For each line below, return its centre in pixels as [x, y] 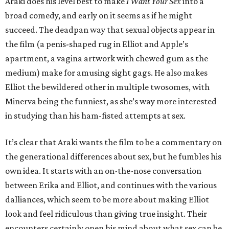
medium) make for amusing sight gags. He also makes [106, 73]
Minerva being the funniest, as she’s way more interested [111, 101]
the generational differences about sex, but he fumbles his [113, 156]
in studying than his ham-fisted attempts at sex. [95, 116]
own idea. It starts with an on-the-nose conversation [103, 171]
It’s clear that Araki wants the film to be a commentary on [113, 142]
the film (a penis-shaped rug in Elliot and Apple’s [97, 44]
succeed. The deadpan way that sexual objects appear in [110, 30]
